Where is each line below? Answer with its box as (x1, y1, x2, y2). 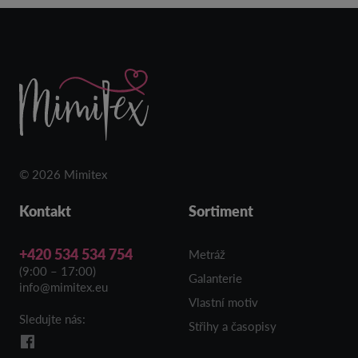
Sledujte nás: (19, 312, 86, 326)
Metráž (189, 247, 225, 261)
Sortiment (189, 202, 253, 220)
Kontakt (19, 202, 71, 220)
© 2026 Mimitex (19, 167, 107, 181)
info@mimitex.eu (19, 280, 108, 294)
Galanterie (189, 271, 242, 285)
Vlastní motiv (189, 295, 258, 309)
